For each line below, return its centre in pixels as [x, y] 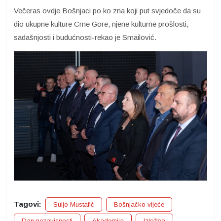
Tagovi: [28, 204]
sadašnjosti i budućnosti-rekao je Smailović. [85, 37]
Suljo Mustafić [74, 204]
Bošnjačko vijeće [139, 204]
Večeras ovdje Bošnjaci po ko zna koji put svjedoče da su [107, 11]
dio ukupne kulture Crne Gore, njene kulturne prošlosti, [101, 24]
